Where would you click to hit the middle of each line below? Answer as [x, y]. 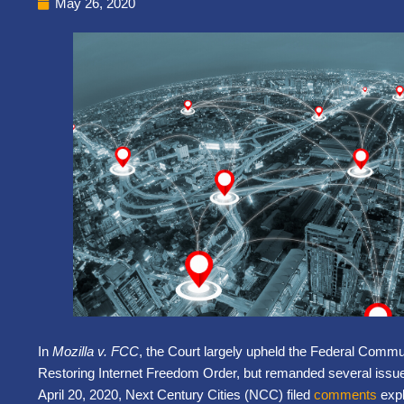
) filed [296, 394]
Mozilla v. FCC [96, 351]
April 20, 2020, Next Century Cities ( [143, 394]
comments [345, 394]
